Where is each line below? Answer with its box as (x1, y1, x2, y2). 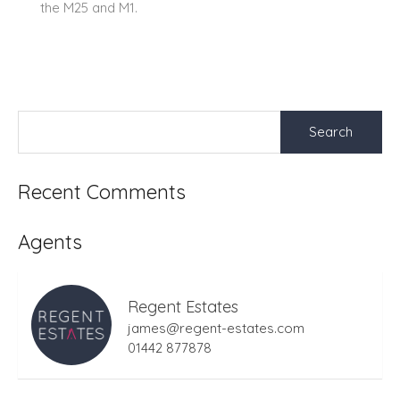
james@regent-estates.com (128, 319, 304, 337)
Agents (18, 229, 82, 254)
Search (279, 108, 323, 126)
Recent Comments (18, 179, 186, 204)
